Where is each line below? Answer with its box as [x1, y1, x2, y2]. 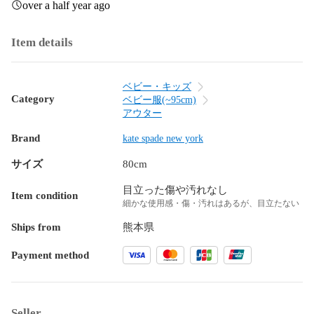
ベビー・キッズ [122, 81, 191, 92]
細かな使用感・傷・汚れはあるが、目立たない [122, 198, 299, 208]
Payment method [11, 249, 89, 261]
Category [11, 93, 55, 105]
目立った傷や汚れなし [122, 184, 228, 196]
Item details [11, 35, 73, 49]
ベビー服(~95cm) [122, 94, 196, 105]
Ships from [11, 221, 61, 233]
